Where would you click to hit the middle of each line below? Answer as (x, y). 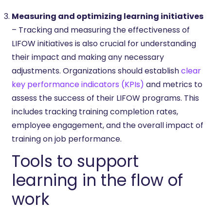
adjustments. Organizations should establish (96, 71)
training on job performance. (67, 139)
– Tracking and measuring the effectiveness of (101, 30)
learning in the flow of (97, 180)
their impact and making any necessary (88, 57)
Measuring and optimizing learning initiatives (108, 16)
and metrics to (173, 84)
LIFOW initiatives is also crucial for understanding (104, 43)
